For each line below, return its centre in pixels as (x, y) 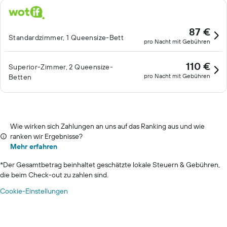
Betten (20, 77)
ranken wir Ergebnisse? (46, 136)
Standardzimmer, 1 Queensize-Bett (66, 37)
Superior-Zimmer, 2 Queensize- (61, 67)
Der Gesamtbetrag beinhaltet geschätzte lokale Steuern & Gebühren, (111, 165)
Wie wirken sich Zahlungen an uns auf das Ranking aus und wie (107, 126)
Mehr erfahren (34, 146)
